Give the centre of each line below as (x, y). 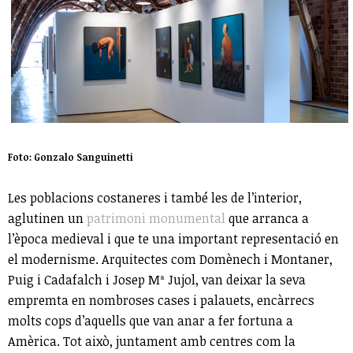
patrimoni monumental (156, 219)
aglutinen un (47, 219)
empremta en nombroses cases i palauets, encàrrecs (161, 301)
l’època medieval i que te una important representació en (173, 239)
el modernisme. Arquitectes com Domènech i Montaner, (170, 260)
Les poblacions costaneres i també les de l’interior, (155, 198)
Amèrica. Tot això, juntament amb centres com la (152, 342)
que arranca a (267, 219)
